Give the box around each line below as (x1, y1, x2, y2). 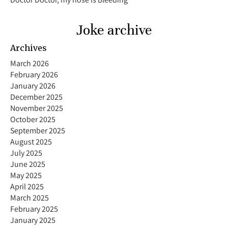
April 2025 (10, 181, 44, 192)
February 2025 (10, 204, 58, 215)
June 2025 (10, 159, 45, 170)
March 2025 (10, 192, 49, 204)
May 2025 (10, 170, 42, 181)
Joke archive (76, 21, 152, 39)
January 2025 (10, 215, 55, 226)
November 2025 (10, 103, 63, 114)
